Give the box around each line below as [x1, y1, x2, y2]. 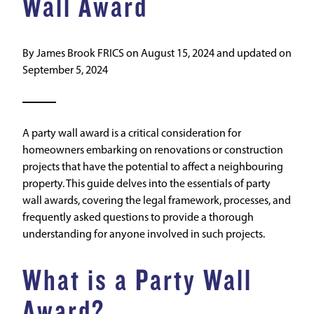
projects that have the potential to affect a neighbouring [22, 162, 283, 173]
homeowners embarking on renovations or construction [22, 145, 283, 156]
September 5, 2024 [22, 65, 108, 76]
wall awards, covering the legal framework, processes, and [22, 196, 291, 207]
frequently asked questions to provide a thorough [22, 212, 254, 224]
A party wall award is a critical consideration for [22, 128, 241, 139]
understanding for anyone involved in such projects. [22, 229, 265, 240]
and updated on [214, 48, 292, 60]
